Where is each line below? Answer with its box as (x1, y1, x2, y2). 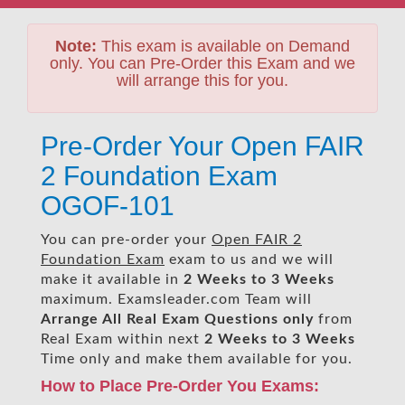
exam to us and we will (165, 252, 334, 267)
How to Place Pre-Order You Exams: (41, 377, 319, 395)
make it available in (41, 272, 184, 287)
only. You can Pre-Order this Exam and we (50, 54, 355, 72)
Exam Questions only (162, 312, 314, 326)
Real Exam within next (41, 332, 204, 346)
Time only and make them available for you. (41, 352, 353, 366)
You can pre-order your (41, 232, 212, 247)
